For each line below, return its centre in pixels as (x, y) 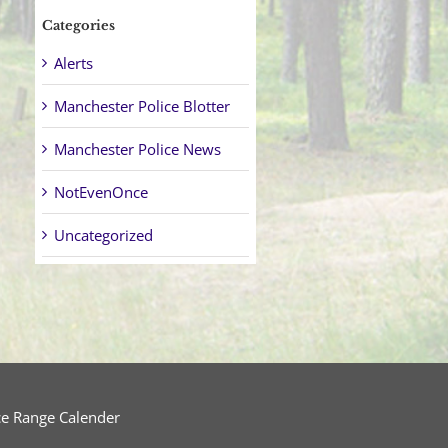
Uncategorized (104, 234)
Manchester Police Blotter (142, 105)
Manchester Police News (138, 148)
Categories (79, 25)
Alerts (74, 62)
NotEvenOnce (101, 191)
